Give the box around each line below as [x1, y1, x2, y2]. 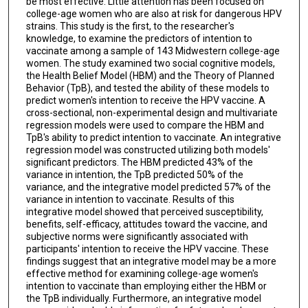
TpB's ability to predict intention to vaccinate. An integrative [25, 131, 281, 143]
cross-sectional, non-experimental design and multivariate [25, 107, 278, 118]
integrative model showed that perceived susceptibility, [25, 206, 263, 217]
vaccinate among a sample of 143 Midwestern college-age [25, 45, 280, 56]
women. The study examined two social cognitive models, [25, 57, 275, 69]
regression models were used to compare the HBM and [25, 119, 264, 131]
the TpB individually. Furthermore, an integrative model [25, 292, 261, 304]
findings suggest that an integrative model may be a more [25, 255, 276, 267]
